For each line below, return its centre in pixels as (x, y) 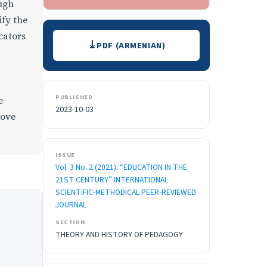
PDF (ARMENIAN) (131, 45)
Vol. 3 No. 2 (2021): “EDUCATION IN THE (121, 167)
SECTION (70, 222)
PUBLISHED (74, 97)
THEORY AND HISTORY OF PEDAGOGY (119, 235)
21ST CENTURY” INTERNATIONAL (112, 180)
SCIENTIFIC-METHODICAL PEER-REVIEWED (126, 193)
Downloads (88, 39)
